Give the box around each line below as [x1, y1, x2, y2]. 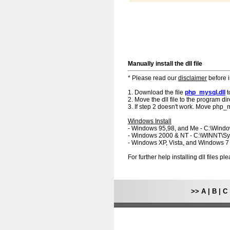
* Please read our [128, 74, 178, 82]
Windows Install [128, 118, 171, 125]
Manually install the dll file [128, 60, 202, 67]
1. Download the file [128, 89, 185, 96]
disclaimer [178, 74, 207, 82]
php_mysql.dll [185, 89, 225, 96]
